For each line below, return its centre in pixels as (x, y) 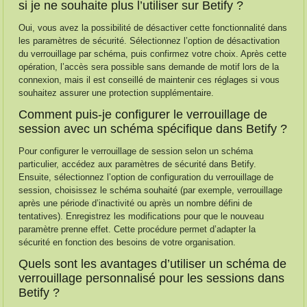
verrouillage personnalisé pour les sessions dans (152, 278)
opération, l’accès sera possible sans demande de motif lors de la (149, 67)
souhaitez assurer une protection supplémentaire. (116, 93)
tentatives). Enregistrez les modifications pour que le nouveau (142, 216)
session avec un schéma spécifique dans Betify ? (153, 129)
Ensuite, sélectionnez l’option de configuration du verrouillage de (146, 177)
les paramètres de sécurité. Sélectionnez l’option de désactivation (149, 41)
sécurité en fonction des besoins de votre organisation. (127, 242)
